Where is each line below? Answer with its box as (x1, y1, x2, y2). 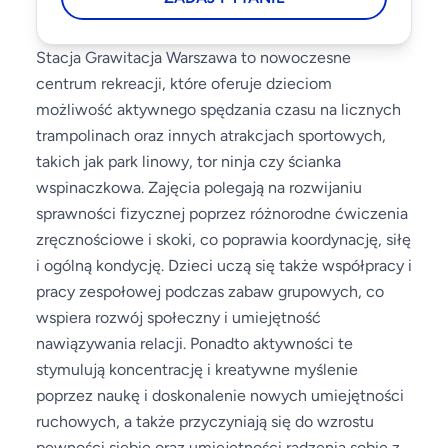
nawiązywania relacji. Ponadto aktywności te (36, 334, 353, 353)
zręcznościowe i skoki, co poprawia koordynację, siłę (36, 230, 411, 249)
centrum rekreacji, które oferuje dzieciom (36, 74, 332, 93)
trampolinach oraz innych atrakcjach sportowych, (36, 126, 386, 145)
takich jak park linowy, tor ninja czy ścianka (36, 152, 341, 171)
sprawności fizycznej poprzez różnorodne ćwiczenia (36, 204, 408, 223)
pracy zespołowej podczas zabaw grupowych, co (36, 282, 384, 301)
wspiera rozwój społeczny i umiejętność (36, 308, 321, 327)
